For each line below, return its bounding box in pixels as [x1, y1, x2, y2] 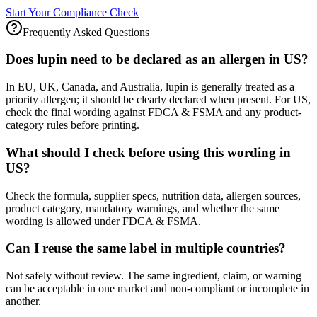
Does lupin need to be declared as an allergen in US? [6, 52, 309, 67]
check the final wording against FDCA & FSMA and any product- [6, 106, 301, 119]
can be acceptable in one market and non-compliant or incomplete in [6, 282, 309, 294]
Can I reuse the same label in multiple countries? [6, 241, 286, 256]
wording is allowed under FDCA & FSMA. [6, 214, 201, 227]
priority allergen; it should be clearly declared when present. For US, [6, 93, 311, 106]
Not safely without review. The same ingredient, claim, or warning [6, 270, 301, 282]
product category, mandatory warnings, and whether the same [6, 202, 279, 214]
